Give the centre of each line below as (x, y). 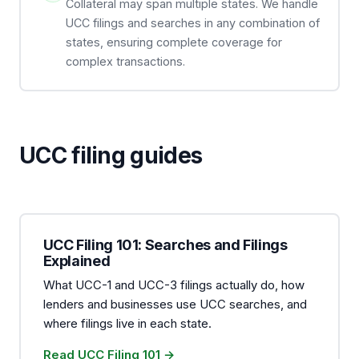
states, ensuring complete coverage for (173, 42)
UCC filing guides (111, 155)
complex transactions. (125, 61)
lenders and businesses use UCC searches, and (175, 304)
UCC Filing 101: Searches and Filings (165, 244)
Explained (77, 260)
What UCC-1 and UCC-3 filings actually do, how (173, 284)
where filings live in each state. (127, 323)
